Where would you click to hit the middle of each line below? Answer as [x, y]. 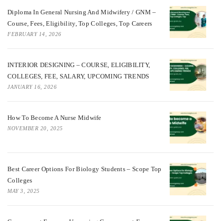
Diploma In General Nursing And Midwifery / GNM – [82, 12]
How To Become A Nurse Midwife [55, 118]
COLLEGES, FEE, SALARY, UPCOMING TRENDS [78, 76]
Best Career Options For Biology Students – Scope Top [85, 169]
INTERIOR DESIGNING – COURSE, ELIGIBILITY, [79, 65]
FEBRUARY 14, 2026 [35, 34]
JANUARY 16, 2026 [32, 87]
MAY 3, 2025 [24, 191]
